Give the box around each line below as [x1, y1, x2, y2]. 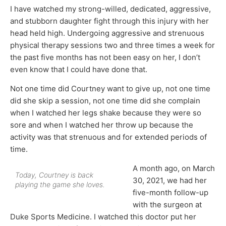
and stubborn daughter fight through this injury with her [10, 16, 209, 26]
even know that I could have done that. [10, 64, 147, 74]
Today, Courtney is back [15, 171, 93, 180]
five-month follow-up [133, 188, 208, 198]
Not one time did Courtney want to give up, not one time [10, 84, 210, 93]
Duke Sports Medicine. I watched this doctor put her [10, 212, 196, 222]
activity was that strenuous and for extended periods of [10, 132, 207, 142]
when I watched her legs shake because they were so [10, 108, 201, 118]
